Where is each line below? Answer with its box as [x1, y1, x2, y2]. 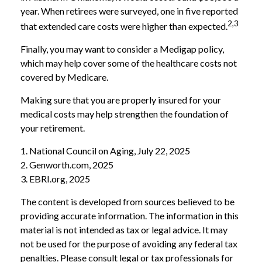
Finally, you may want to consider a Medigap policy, [20, 43, 224, 54]
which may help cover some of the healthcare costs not [20, 57, 237, 68]
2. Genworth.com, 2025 [20, 158, 113, 170]
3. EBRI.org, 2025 [20, 173, 90, 184]
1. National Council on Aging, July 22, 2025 [20, 144, 190, 156]
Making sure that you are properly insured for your [20, 94, 221, 105]
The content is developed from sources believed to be [20, 195, 235, 207]
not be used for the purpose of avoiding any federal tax [20, 237, 237, 249]
